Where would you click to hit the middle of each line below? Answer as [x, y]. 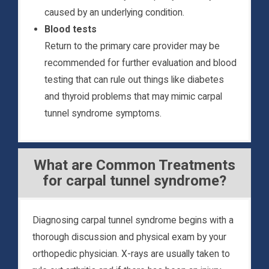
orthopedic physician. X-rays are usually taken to [131, 254]
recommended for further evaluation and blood [141, 63]
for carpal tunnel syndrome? [134, 181]
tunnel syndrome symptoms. [103, 113]
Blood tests [71, 29]
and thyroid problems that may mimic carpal [133, 97]
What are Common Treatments [134, 165]
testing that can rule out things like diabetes [134, 80]
